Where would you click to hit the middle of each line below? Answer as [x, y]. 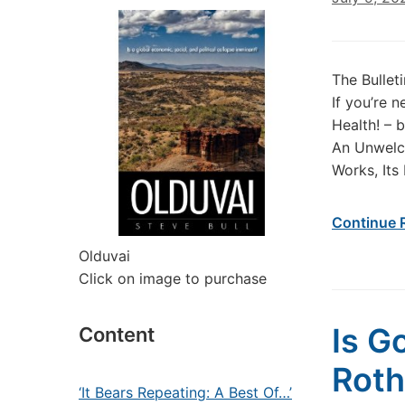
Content [117, 334]
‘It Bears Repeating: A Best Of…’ [185, 392]
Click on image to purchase [173, 278]
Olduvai [104, 256]
